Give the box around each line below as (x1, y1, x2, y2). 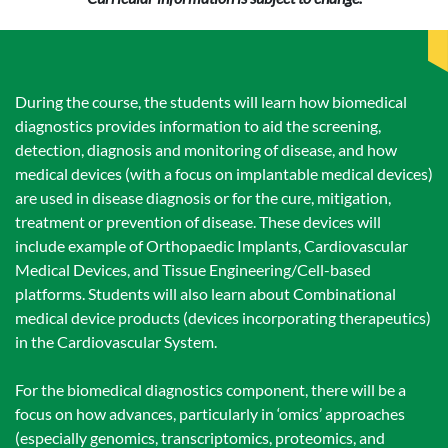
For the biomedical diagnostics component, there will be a (15, 380, 406, 399)
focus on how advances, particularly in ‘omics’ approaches (15, 404, 405, 423)
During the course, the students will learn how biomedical (15, 92, 407, 111)
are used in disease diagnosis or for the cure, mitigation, (15, 188, 391, 207)
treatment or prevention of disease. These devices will (15, 212, 381, 231)
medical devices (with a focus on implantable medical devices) (15, 164, 433, 183)
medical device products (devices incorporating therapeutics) (15, 308, 431, 327)
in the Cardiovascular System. (15, 332, 217, 351)
